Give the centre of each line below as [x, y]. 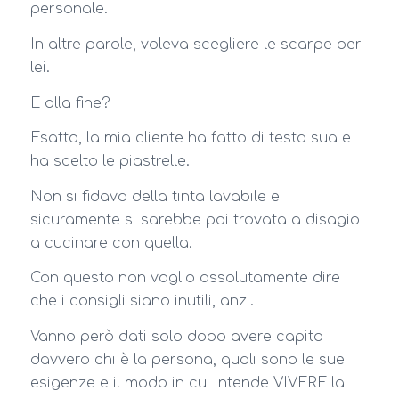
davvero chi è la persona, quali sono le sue [187, 359]
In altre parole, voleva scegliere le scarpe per [195, 44]
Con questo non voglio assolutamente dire [185, 278]
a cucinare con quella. [111, 243]
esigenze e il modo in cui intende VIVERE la [187, 383]
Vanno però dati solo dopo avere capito [176, 336]
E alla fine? [70, 103]
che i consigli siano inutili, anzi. [142, 301]
